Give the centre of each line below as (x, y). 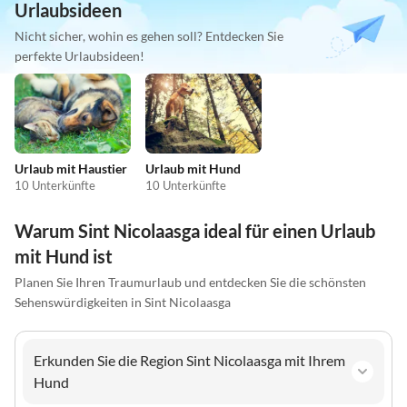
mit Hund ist (64, 256)
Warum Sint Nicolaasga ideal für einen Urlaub (195, 230)
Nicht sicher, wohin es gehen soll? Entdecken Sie (149, 36)
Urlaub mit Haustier (71, 168)
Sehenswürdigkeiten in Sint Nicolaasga (123, 302)
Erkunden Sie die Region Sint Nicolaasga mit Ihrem (189, 360)
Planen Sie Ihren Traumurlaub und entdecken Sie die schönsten (190, 282)
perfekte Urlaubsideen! (79, 56)
